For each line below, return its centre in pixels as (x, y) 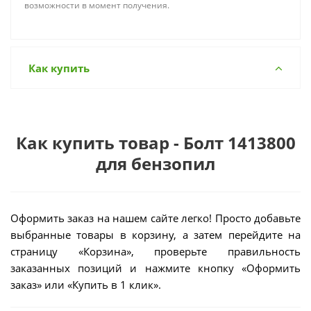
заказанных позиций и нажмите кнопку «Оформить (155, 268)
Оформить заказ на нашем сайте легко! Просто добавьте (155, 218)
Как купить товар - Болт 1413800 (155, 143)
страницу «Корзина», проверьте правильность (155, 251)
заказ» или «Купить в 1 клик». (86, 285)
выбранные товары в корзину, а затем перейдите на (155, 235)
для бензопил (155, 163)
